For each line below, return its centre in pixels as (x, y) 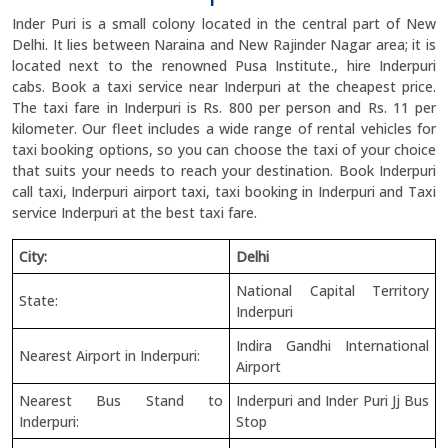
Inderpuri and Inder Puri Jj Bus (332, 400)
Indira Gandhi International (332, 345)
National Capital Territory (332, 290)
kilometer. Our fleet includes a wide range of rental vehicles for (224, 128)
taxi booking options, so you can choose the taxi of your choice (224, 149)
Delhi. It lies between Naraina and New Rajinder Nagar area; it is (224, 44)
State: (38, 300)
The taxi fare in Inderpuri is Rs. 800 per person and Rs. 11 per (224, 107)
